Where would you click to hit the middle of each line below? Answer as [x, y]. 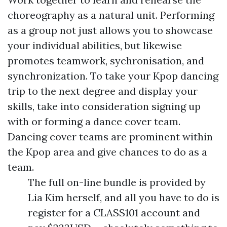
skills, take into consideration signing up [104, 106]
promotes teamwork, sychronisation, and [106, 61]
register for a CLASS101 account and [114, 213]
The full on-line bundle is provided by [117, 182]
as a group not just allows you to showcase [110, 30]
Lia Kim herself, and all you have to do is [124, 197]
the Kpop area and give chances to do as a [107, 152]
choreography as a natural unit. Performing [111, 15]
